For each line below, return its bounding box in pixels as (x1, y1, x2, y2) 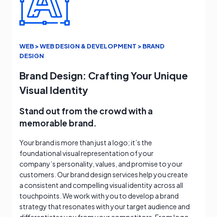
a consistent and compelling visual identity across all (19, 181, 183, 190)
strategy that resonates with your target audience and (19, 202, 190, 211)
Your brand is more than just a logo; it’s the (19, 138, 152, 147)
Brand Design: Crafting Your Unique (19, 69, 188, 82)
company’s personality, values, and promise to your (19, 159, 183, 169)
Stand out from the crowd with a (19, 106, 153, 117)
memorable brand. (19, 118, 96, 129)
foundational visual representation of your (19, 149, 154, 158)
